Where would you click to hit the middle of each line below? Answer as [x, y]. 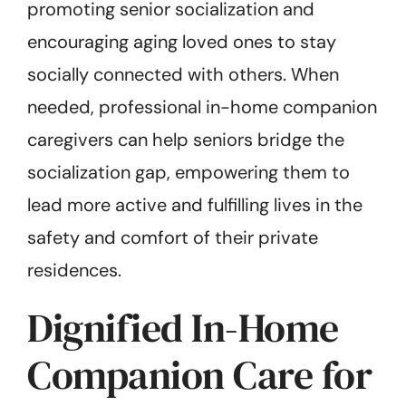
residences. [74, 270]
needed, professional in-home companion [202, 106]
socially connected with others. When [183, 74]
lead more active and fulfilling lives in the [195, 204]
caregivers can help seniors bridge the [186, 139]
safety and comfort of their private [173, 237]
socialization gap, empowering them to [188, 172]
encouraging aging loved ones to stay [182, 41]
